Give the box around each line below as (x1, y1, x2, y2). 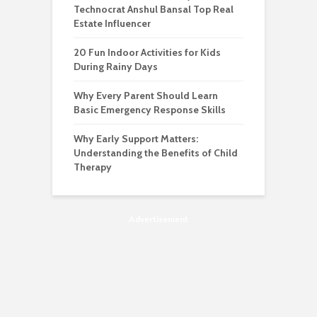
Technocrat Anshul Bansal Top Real (74, 3, 234, 16)
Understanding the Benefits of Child (74, 146, 238, 160)
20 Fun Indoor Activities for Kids (74, 46, 221, 59)
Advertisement (129, 214, 188, 225)
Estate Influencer (74, 17, 153, 30)
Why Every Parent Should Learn (74, 89, 218, 103)
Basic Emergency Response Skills (74, 103, 226, 117)
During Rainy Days (74, 60, 158, 74)
